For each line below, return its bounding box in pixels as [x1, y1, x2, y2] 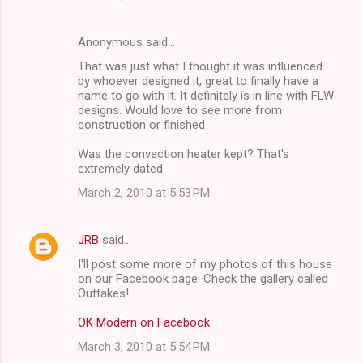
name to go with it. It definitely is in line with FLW [78, 88, 334, 103]
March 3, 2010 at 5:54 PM [78, 339, 210, 354]
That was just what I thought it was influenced [78, 58, 322, 74]
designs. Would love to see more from [78, 102, 282, 117]
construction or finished [78, 117, 205, 132]
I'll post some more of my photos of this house [78, 256, 332, 271]
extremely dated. [78, 160, 165, 176]
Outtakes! [78, 285, 129, 301]
